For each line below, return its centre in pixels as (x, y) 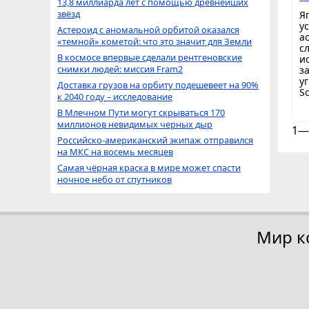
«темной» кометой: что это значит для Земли (154, 41)
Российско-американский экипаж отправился (155, 140)
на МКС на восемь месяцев (115, 152)
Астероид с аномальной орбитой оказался (148, 30)
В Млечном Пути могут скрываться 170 (141, 112)
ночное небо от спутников (114, 179)
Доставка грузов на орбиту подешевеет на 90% (158, 85)
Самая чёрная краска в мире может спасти (149, 168)
